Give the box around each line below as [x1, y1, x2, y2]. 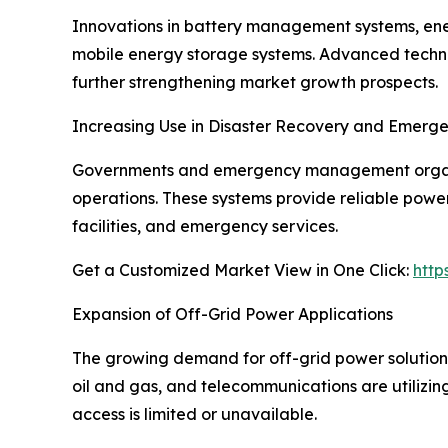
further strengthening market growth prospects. [72, 72, 438, 93]
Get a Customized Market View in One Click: [72, 260, 413, 281]
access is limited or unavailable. [72, 404, 317, 425]
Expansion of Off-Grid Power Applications [72, 304, 393, 325]
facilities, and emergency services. [72, 216, 338, 237]
